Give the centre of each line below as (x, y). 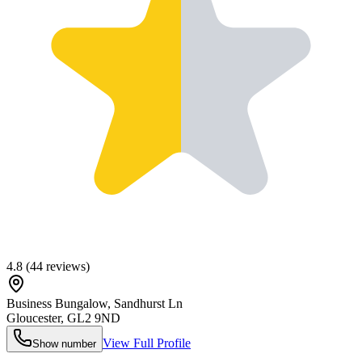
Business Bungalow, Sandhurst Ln (95, 303)
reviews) (66, 266)
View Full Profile (147, 343)
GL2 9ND (94, 318)
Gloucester (34, 318)
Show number (64, 343)
